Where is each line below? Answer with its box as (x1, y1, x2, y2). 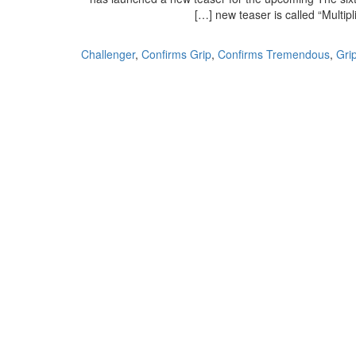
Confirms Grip (141, 46, 211, 62)
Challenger (81, 46, 135, 62)
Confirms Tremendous (218, 46, 330, 62)
